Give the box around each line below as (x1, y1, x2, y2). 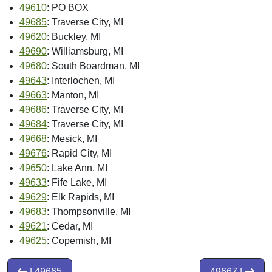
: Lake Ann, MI (47, 163, 107, 174)
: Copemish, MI (47, 236, 111, 246)
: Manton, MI (47, 90, 99, 101)
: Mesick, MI (47, 134, 97, 144)
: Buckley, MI (47, 32, 101, 42)
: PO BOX (47, 2, 89, 13)
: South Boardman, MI (47, 61, 140, 72)
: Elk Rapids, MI (47, 192, 114, 203)
